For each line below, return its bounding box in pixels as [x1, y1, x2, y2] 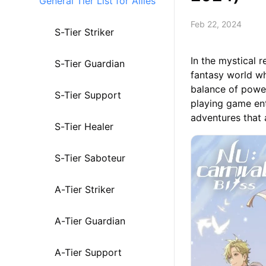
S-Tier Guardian [54, 58, 125, 69]
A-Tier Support [54, 246, 122, 258]
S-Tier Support [54, 89, 122, 101]
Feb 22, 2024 [191, 18, 242, 29]
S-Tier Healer [54, 121, 114, 132]
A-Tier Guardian [54, 215, 126, 227]
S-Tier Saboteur [54, 152, 126, 164]
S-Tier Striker [54, 26, 115, 38]
